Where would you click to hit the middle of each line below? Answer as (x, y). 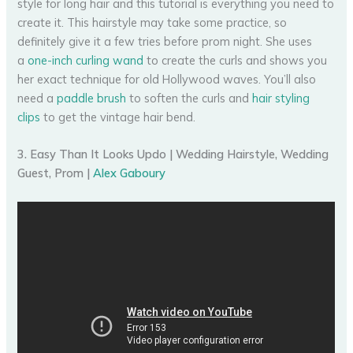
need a (37, 98)
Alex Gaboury (130, 173)
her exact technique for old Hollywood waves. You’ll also (167, 80)
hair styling (281, 98)
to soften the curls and (190, 98)
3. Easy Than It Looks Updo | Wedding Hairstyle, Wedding (173, 154)
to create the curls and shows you (236, 61)
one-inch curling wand (86, 61)
